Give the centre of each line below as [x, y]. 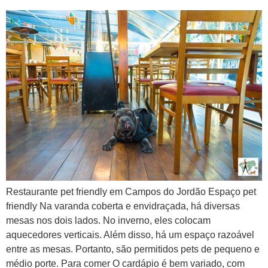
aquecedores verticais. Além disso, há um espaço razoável [130, 235]
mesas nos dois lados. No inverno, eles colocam [108, 221]
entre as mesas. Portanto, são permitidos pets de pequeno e [133, 249]
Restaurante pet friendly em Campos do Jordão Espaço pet [131, 192]
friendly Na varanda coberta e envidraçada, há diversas [123, 206]
